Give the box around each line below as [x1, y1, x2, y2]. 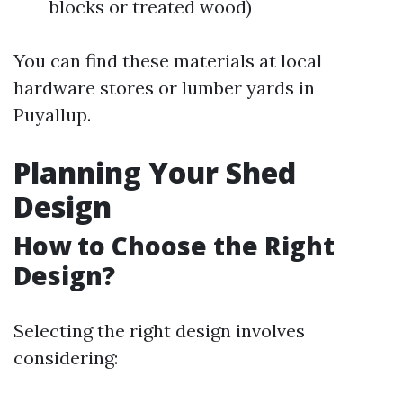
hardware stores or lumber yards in [13, 76, 315, 99]
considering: [13, 346, 118, 369]
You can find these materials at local [13, 49, 322, 72]
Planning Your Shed [13, 153, 296, 192]
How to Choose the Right [13, 228, 335, 263]
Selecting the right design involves [13, 319, 305, 342]
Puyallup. [13, 103, 91, 126]
